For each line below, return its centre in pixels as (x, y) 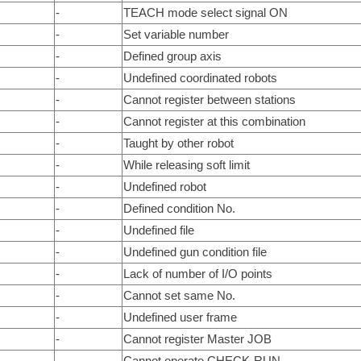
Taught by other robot (178, 143)
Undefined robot (164, 186)
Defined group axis (172, 56)
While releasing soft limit (186, 164)
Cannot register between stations (209, 99)
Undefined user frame (180, 317)
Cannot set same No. (179, 295)
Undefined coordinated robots (200, 77)
